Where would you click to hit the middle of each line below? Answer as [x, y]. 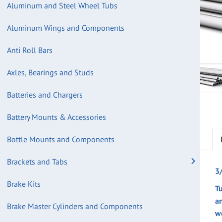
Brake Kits [24, 184]
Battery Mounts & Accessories [56, 117]
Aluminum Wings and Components [66, 28]
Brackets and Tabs [37, 162]
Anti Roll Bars [30, 50]
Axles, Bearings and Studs [50, 72]
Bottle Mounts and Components [61, 139]
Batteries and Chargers [45, 95]
